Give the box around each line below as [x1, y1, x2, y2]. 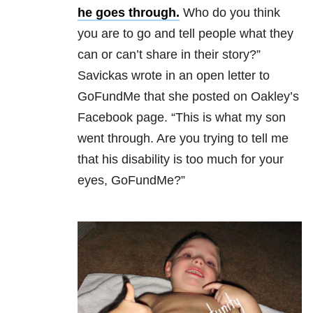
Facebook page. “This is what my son [78, 110, 286, 125]
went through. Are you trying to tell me [78, 131, 289, 146]
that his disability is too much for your [78, 152, 284, 167]
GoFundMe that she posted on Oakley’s [78, 89, 299, 104]
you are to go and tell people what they [78, 27, 293, 41]
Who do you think [180, 6, 280, 20]
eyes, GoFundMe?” [78, 173, 185, 188]
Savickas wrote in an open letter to [78, 68, 270, 83]
